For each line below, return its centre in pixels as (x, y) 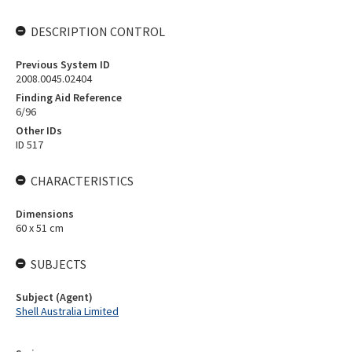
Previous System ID (63, 64)
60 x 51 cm (40, 228)
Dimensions (45, 214)
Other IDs (39, 130)
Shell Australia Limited (67, 311)
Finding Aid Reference (69, 97)
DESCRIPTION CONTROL (98, 31)
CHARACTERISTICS (82, 181)
